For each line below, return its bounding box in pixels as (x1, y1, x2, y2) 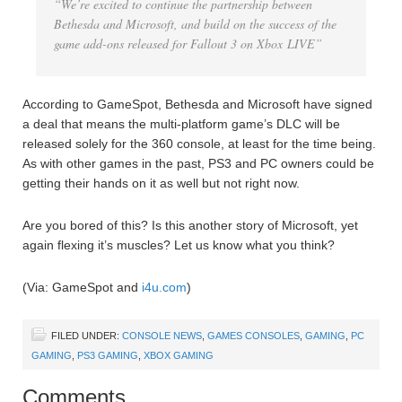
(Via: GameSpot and (22, 280, 142, 295)
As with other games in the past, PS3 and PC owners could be (22, 156, 374, 171)
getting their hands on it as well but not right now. (22, 176, 300, 191)
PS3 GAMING (77, 350, 138, 362)
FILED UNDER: (51, 330, 122, 342)
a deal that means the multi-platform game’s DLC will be (22, 117, 340, 132)
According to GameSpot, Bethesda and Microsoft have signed (22, 97, 372, 112)
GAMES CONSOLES (207, 330, 300, 342)
